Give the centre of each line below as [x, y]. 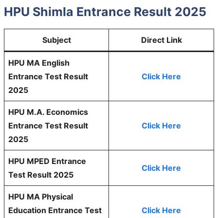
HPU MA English [39, 63]
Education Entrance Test [55, 210]
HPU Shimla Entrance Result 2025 [105, 12]
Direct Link [161, 40]
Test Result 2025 [41, 175]
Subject [56, 40]
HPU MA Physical [41, 197]
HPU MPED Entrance [47, 161]
